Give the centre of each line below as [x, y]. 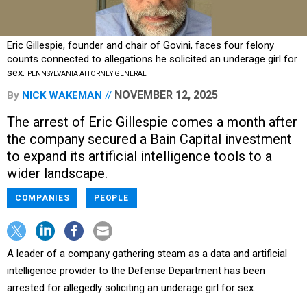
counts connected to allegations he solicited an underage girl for [152, 59]
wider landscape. [57, 174]
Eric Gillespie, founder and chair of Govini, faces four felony [140, 46]
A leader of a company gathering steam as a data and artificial [147, 254]
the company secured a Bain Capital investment [149, 139]
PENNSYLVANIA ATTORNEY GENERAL [87, 74]
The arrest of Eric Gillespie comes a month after [152, 122]
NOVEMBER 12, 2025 [166, 95]
